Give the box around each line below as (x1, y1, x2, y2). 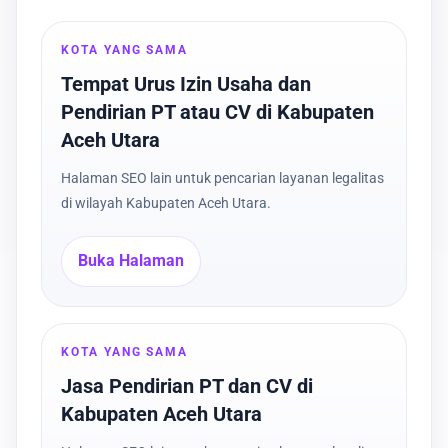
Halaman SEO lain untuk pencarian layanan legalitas (61, 169, 385, 186)
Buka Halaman (78, 251, 185, 271)
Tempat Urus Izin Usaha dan (61, 71, 312, 96)
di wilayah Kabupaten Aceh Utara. (61, 194, 272, 211)
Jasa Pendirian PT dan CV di (61, 373, 314, 398)
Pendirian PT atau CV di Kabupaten (61, 99, 375, 124)
